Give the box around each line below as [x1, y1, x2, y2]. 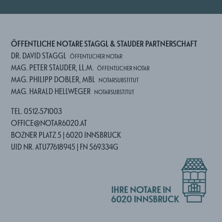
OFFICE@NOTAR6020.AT [11, 118, 88, 128]
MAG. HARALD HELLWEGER [11, 87, 91, 96]
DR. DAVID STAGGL [11, 51, 67, 60]
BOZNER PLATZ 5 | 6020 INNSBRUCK [11, 130, 121, 140]
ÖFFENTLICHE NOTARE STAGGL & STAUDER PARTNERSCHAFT [11, 39, 198, 49]
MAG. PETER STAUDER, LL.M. [11, 63, 94, 72]
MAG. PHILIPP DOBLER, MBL [11, 75, 96, 84]
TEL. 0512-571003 [11, 107, 62, 116]
